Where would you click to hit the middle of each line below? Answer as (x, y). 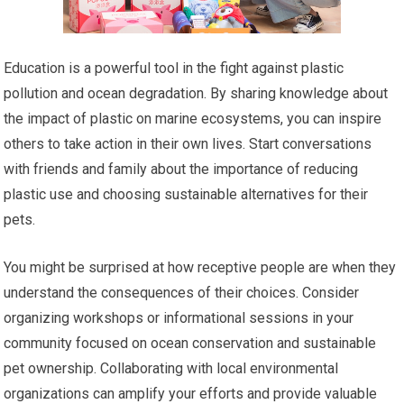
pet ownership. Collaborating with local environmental (171, 369)
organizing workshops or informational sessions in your (179, 318)
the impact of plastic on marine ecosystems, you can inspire (193, 119)
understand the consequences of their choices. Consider (182, 293)
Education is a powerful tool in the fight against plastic (174, 69)
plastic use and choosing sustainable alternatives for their (186, 195)
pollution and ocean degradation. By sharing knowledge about (196, 94)
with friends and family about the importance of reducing (181, 170)
